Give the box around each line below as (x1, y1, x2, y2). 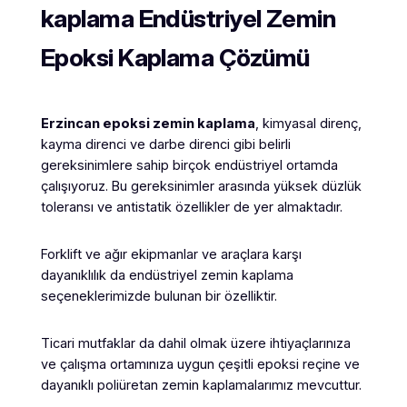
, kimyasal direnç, (254, 114, 362, 132)
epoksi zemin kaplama (102, 114, 255, 132)
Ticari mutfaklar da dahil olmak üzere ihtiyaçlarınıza (40, 335, 351, 352)
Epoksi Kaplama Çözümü (40, 43, 310, 74)
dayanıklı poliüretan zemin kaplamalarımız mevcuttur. (40, 377, 362, 394)
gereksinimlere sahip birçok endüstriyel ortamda (40, 156, 338, 174)
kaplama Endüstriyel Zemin (40, 4, 336, 35)
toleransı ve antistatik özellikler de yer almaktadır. (40, 198, 342, 215)
